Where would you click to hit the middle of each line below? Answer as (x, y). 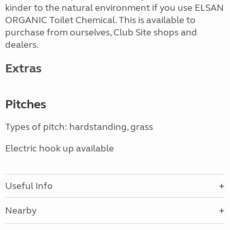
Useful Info (29, 186)
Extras (23, 69)
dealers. (22, 45)
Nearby (21, 211)
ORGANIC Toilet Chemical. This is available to (100, 20)
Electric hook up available (60, 149)
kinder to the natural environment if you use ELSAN (114, 8)
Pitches (26, 105)
